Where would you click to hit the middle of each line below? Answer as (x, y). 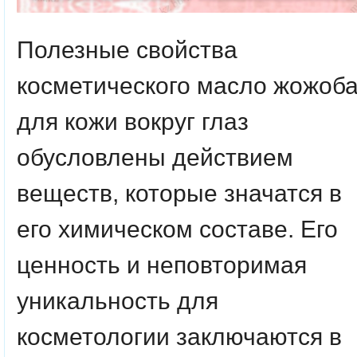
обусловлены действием (155, 157)
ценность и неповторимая (162, 265)
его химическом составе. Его (177, 229)
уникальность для (118, 300)
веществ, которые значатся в (179, 193)
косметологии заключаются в (179, 336)
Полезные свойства (127, 49)
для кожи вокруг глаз (133, 121)
